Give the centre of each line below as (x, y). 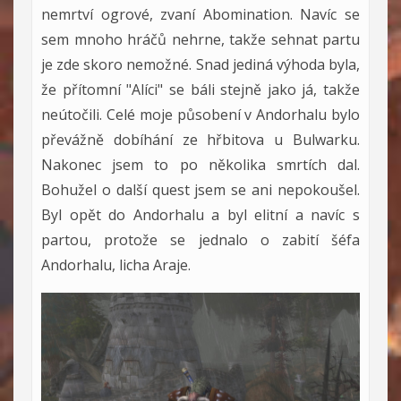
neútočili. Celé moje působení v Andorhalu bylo (200, 114)
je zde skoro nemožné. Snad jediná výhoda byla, (200, 64)
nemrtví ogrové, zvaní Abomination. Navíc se (200, 14)
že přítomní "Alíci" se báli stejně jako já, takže (200, 89)
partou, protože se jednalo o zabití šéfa (200, 239)
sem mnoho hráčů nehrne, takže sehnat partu (200, 39)
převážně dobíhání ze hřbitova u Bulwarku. (200, 139)
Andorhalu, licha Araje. (116, 264)
